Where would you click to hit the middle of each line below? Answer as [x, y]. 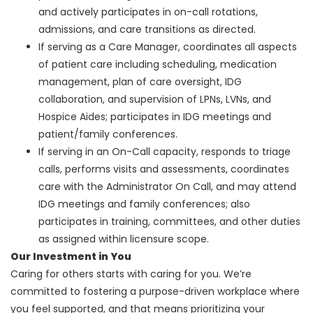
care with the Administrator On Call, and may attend [167, 187]
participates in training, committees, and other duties [169, 222]
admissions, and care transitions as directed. [147, 30]
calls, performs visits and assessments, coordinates [164, 169]
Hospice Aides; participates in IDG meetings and [155, 117]
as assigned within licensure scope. [124, 239]
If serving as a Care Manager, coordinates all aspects [168, 47]
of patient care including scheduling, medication [158, 65]
